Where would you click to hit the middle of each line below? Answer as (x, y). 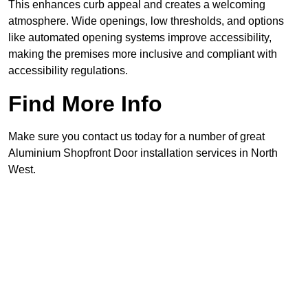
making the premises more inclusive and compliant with (143, 54)
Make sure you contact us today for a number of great (136, 137)
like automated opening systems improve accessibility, (140, 38)
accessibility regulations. (68, 71)
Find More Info (85, 104)
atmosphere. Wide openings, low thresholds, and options (146, 21)
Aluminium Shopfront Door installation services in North (143, 153)
